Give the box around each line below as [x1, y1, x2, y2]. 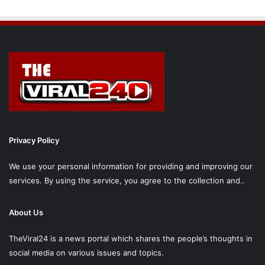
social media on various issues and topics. [9, 248, 164, 258]
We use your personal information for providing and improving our [9, 161, 253, 172]
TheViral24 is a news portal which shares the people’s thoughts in [9, 234, 253, 244]
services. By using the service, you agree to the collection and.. [9, 176, 245, 186]
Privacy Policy [9, 135, 61, 146]
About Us [9, 208, 43, 218]
